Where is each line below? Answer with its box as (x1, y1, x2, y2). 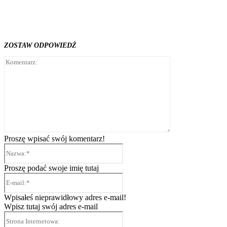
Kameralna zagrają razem (13, 14, 82, 22)
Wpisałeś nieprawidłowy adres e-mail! (4, 193, 126, 202)
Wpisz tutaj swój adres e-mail (4, 202, 98, 211)
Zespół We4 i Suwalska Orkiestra (13, 7, 103, 15)
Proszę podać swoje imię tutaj (4, 164, 99, 173)
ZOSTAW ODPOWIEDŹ (4, 42, 77, 50)
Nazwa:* (123, 143, 152, 152)
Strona (123, 211, 143, 220)
